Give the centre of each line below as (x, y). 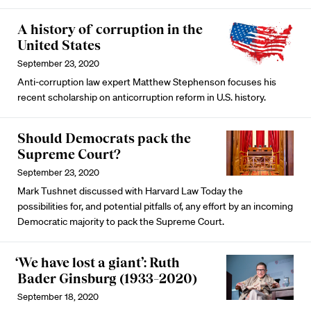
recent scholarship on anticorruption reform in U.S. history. (142, 97)
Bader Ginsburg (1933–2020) (107, 278)
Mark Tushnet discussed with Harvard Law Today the (130, 191)
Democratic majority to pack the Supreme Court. (121, 221)
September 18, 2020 (58, 297)
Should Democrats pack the (104, 138)
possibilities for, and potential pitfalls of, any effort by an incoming (155, 206)
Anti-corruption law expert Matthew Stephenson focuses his (147, 82)
